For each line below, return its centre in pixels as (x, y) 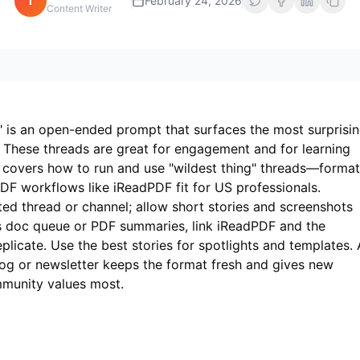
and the (301, 226)
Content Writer (79, 8)
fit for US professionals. (246, 187)
